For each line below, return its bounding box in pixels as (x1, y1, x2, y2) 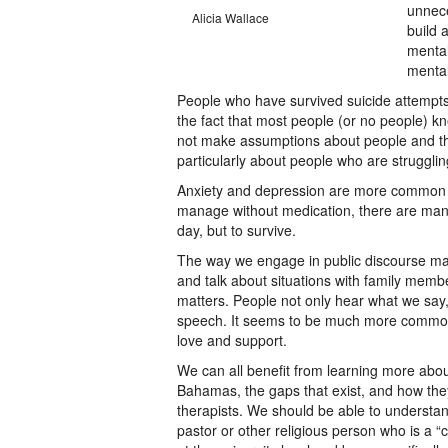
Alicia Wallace (192, 9, 269, 26)
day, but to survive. (177, 220, 296, 240)
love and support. (177, 330, 287, 350)
